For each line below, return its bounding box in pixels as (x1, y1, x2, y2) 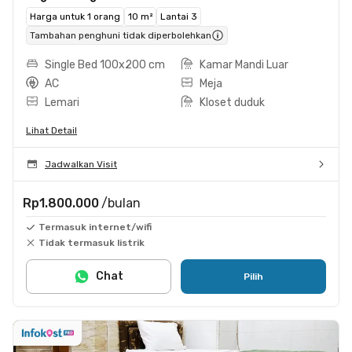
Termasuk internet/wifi (38, 221, 152, 233)
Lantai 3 (160, 10, 197, 22)
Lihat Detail (26, 124, 77, 136)
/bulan (101, 195, 141, 211)
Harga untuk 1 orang (30, 10, 120, 22)
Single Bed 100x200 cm (45, 57, 165, 71)
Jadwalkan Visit (45, 158, 117, 170)
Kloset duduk (200, 95, 265, 109)
